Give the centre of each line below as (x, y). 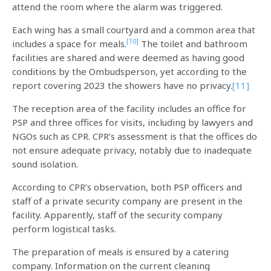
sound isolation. (45, 164)
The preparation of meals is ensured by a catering (120, 252)
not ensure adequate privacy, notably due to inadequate (132, 150)
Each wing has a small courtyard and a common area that (134, 30)
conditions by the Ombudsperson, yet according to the (129, 71)
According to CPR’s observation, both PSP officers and (127, 187)
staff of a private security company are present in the (127, 201)
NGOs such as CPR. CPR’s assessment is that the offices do (135, 136)
